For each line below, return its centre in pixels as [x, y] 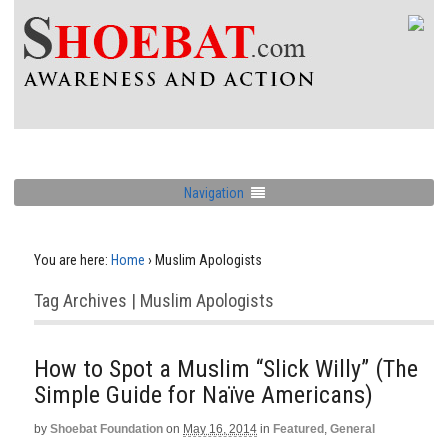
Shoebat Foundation [106, 429]
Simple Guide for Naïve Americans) [203, 395]
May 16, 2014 [220, 429]
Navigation [213, 192]
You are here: [71, 260]
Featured [298, 429]
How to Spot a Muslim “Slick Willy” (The [226, 369]
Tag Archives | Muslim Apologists [154, 300]
